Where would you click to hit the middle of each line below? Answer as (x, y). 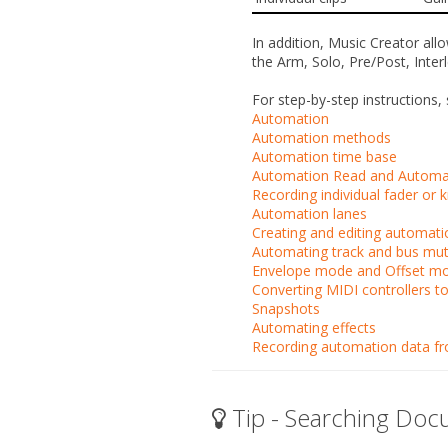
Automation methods (321, 137)
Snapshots (286, 308)
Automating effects (314, 327)
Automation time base (324, 156)
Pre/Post (377, 61)
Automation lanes (309, 213)
